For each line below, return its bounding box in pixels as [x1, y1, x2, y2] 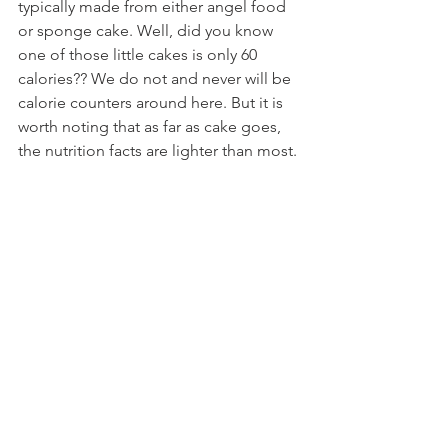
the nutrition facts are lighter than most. [18, 140, 297, 160]
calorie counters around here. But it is [18, 92, 287, 112]
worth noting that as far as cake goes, [18, 116, 285, 136]
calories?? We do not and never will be [18, 68, 295, 88]
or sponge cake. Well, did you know [18, 20, 277, 40]
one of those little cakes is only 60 [18, 44, 261, 64]
